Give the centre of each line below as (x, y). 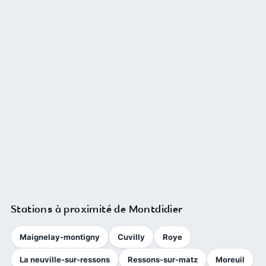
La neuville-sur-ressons (65, 259)
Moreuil (230, 259)
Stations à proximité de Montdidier (97, 209)
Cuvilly (131, 237)
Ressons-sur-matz (163, 259)
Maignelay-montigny (60, 237)
